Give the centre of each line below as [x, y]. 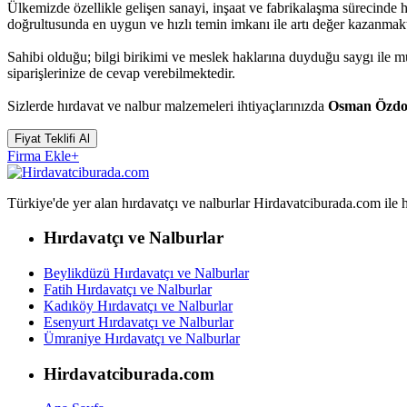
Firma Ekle [39, 155]
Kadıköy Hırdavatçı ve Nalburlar [138, 306]
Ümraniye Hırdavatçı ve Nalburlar [142, 338]
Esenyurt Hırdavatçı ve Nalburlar [139, 322]
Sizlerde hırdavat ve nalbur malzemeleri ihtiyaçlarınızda [168, 105]
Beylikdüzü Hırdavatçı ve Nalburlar [146, 273]
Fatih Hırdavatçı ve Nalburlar [128, 289]
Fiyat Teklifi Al [52, 138]
